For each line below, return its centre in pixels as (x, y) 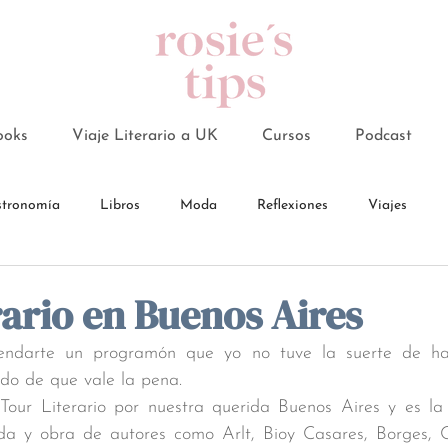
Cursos (286, 136)
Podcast (383, 136)
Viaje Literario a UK (144, 136)
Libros (120, 205)
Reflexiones (292, 205)
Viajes (387, 205)
